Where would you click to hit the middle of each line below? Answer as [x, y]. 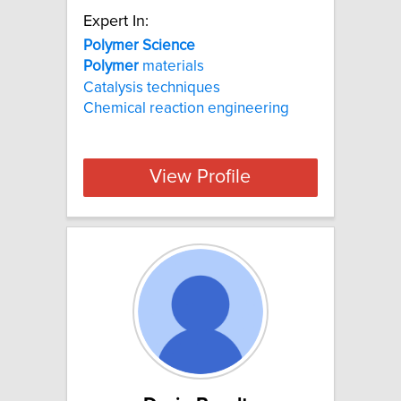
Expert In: [116, 21]
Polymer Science [139, 45]
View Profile [200, 178]
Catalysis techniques [152, 87]
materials [171, 67]
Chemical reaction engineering [186, 108]
